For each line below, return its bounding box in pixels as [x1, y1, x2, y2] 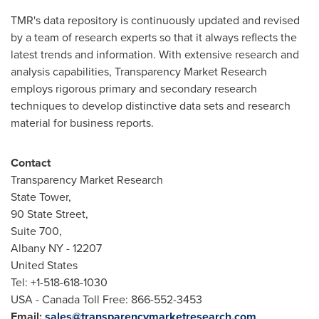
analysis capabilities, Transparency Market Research [11, 63, 267, 80]
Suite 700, [11, 223, 62, 239]
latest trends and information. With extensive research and [11, 46, 299, 63]
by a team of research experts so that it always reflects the [11, 29, 297, 46]
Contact [11, 155, 51, 171]
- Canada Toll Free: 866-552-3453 [33, 291, 202, 308]
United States [11, 257, 78, 273]
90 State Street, [11, 206, 88, 222]
